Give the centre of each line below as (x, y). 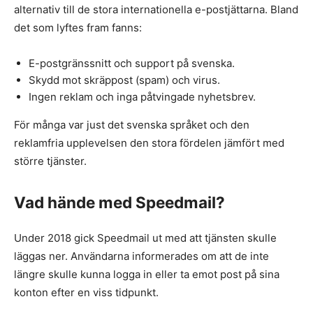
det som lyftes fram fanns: (78, 28)
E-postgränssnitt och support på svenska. (132, 64)
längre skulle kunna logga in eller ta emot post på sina (147, 275)
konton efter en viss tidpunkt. (86, 293)
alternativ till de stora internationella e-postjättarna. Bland (156, 10)
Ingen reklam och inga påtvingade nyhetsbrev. (142, 97)
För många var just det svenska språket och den (132, 125)
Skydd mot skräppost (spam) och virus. (124, 80)
